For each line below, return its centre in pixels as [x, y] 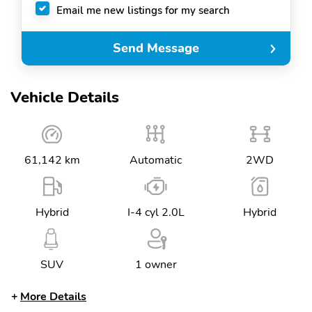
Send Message [156, 48]
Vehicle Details [65, 97]
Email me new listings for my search [143, 10]
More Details [53, 297]
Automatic [156, 160]
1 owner [156, 265]
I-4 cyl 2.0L [156, 212]
